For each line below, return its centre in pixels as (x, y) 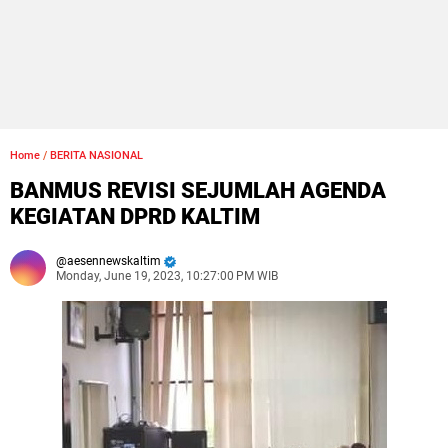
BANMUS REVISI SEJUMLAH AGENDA (198, 190)
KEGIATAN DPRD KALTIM (135, 216)
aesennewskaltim (114, 261)
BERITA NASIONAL (96, 155)
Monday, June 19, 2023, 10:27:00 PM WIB (167, 276)
